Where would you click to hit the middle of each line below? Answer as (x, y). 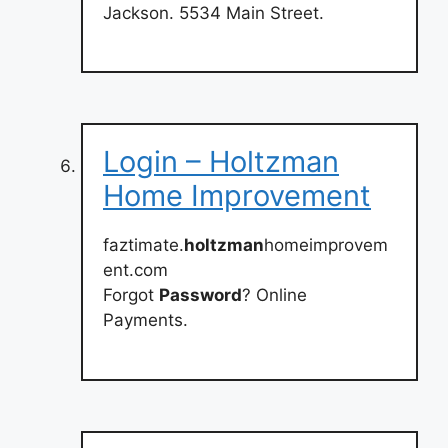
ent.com (135, 270)
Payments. (145, 320)
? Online (274, 295)
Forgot (131, 295)
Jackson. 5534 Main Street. (213, 12)
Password (200, 295)
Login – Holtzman (221, 161)
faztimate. (143, 245)
